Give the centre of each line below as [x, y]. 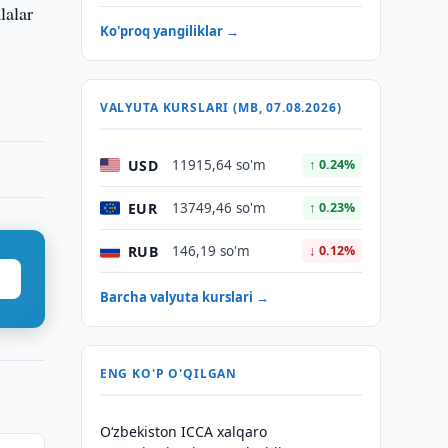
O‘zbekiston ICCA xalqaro [183, 431]
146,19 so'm [210, 251]
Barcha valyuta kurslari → [184, 297]
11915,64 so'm [218, 165]
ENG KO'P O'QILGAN [168, 373]
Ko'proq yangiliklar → [169, 31]
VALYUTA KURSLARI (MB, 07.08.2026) [220, 107]
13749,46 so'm [218, 208]
